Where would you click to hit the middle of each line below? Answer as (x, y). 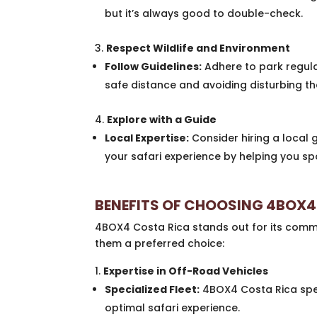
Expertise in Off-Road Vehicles (186, 271)
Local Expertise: (147, 138)
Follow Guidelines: (154, 67)
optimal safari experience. (173, 308)
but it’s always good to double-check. (204, 14)
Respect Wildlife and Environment (198, 48)
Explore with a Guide (162, 120)
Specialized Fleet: (152, 290)
